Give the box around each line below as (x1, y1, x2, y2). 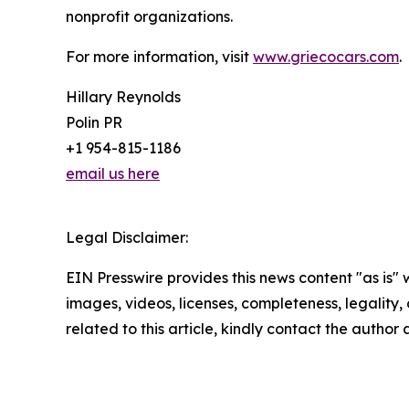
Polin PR (66, 113, 122, 132)
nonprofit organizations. (66, 7, 233, 26)
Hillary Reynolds (66, 88, 181, 107)
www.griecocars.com (253, 47, 399, 67)
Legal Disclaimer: (66, 228, 188, 247)
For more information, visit (66, 47, 253, 67)
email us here (66, 164, 160, 184)
